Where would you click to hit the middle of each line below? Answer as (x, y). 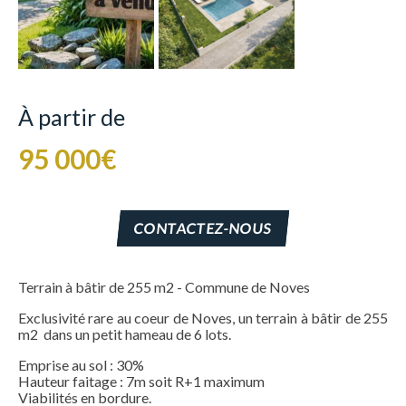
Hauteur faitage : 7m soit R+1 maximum (141, 382)
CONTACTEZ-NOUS (203, 228)
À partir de (72, 117)
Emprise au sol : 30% (81, 365)
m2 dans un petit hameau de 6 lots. (125, 334)
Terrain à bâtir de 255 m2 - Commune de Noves (164, 287)
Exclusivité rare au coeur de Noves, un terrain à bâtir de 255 (203, 318)
